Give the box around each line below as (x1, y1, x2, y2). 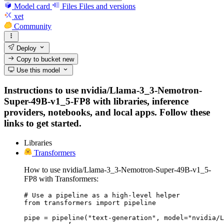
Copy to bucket (14, 55, 63, 63)
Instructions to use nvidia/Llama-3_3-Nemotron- (4, 84, 202, 95)
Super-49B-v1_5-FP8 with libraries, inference (4, 95, 188, 106)
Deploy (14, 44, 37, 52)
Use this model (14, 66, 60, 74)
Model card (14, 1, 50, 10)
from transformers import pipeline (24, 198, 156, 206)
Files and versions (79, 1, 135, 10)
